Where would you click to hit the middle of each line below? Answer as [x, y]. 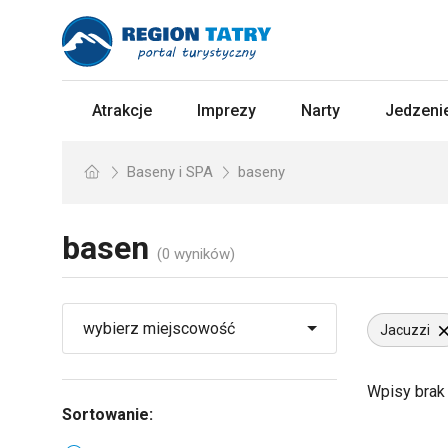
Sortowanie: [107, 414]
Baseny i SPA [170, 172]
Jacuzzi [405, 330]
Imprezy [226, 110]
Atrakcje [122, 110]
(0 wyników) [196, 254]
